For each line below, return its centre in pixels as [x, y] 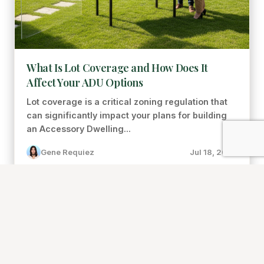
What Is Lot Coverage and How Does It [118, 68]
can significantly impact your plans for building [127, 115]
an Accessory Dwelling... [79, 129]
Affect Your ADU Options [85, 82]
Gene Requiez [67, 152]
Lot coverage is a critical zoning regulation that [127, 102]
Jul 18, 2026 [214, 152]
